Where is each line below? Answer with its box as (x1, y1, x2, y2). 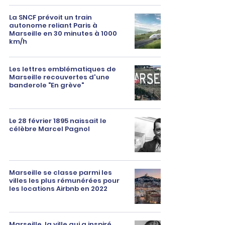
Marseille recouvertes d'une (9, 72, 109, 82)
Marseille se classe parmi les (9, 168, 112, 177)
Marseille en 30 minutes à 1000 (9, 29, 117, 38)
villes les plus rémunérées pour (9, 176, 120, 185)
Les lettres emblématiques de (9, 64, 116, 74)
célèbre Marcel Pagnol (9, 124, 90, 134)
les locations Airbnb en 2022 (9, 184, 107, 193)
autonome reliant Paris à (9, 21, 97, 30)
